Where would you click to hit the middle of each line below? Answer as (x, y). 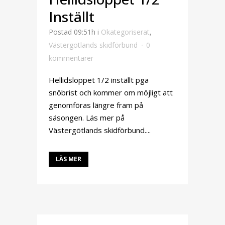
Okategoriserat (125, 32)
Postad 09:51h (72, 32)
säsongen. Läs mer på (87, 118)
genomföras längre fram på (96, 105)
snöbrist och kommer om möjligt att (111, 92)
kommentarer (71, 58)
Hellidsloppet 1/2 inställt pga (99, 80)
